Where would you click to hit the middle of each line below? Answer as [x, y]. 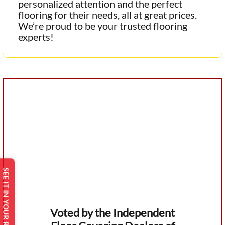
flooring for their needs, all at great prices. [107, 14]
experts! [36, 36]
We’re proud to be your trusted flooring [102, 25]
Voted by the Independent [113, 213]
